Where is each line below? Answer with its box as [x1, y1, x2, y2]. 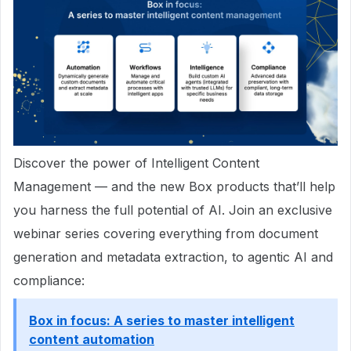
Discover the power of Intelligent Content [13, 155, 259, 172]
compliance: [13, 273, 85, 289]
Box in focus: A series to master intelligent [29, 313, 295, 329]
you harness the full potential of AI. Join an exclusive [13, 202, 332, 219]
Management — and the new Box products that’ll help [13, 179, 335, 195]
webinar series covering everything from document [13, 226, 318, 242]
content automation [29, 331, 154, 348]
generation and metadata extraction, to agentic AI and [13, 249, 333, 266]
